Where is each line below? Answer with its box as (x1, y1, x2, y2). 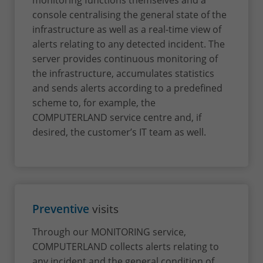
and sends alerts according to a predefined (32, 82, 222, 95)
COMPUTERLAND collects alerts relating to (32, 240, 219, 253)
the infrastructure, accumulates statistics (32, 67, 214, 80)
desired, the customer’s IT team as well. (32, 126, 206, 139)
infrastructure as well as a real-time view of (32, 23, 221, 36)
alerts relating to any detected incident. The (32, 38, 225, 50)
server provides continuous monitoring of (32, 52, 218, 65)
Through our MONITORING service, (32, 225, 186, 238)
